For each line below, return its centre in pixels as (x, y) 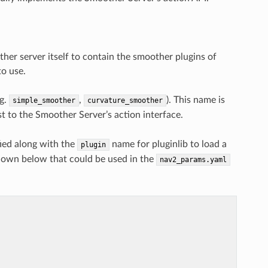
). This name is (195, 100)
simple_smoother (44, 101)
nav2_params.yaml (193, 160)
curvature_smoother (125, 101)
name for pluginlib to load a (168, 144)
